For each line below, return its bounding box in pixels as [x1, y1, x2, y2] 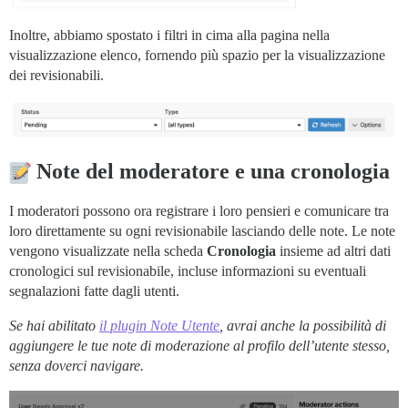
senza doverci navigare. [9, 357, 144, 373]
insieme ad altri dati [276, 242, 391, 259]
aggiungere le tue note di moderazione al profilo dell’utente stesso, [9, 337, 390, 353]
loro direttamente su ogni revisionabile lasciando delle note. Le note [9, 222, 395, 239]
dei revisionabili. [9, 66, 104, 83]
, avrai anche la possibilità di [219, 317, 386, 333]
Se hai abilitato [9, 317, 99, 333]
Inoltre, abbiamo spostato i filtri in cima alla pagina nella [9, 26, 330, 43]
